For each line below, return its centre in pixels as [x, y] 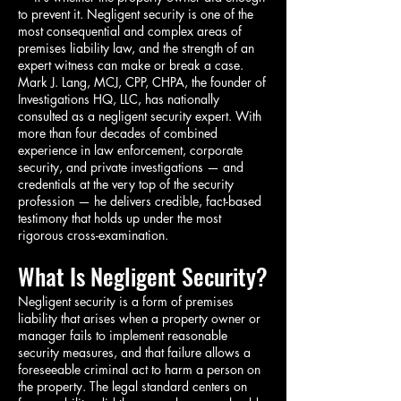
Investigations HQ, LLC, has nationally [119, 99]
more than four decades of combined [118, 133]
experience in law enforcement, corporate [130, 150]
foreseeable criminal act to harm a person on [139, 369]
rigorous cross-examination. [93, 235]
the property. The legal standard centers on [132, 386]
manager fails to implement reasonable [123, 335]
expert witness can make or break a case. [131, 65]
